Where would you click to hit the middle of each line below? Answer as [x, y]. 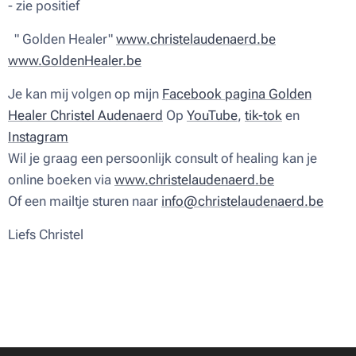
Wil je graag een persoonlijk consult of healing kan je [163, 158]
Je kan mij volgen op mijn [85, 93]
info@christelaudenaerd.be [242, 201]
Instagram [38, 136]
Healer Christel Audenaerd [85, 115]
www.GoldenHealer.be [75, 60]
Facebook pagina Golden [237, 93]
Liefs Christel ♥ [57, 234]
